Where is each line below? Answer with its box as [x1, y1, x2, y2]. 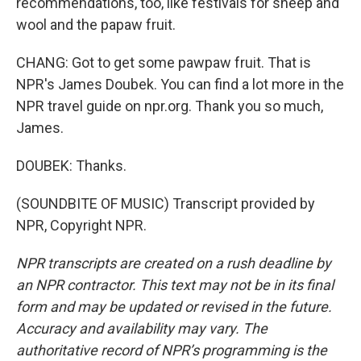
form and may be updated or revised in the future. [16, 298, 332, 315]
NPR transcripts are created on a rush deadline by [16, 255, 331, 272]
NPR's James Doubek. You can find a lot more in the [16, 76, 344, 93]
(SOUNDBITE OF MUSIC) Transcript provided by [16, 195, 315, 212]
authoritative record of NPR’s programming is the [16, 342, 327, 359]
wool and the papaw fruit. [16, 16, 176, 33]
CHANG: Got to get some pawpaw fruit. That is [16, 54, 311, 71]
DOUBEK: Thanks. [16, 157, 127, 174]
